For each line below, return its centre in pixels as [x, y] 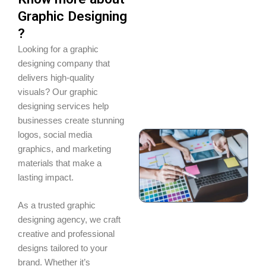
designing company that [64, 64]
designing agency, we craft [69, 220]
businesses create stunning [71, 121]
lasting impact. [46, 178]
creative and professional [66, 234]
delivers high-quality [56, 78]
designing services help [63, 106]
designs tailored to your [63, 248]
